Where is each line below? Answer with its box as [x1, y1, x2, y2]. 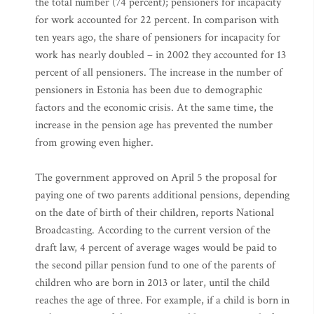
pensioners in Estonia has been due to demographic [35, 83, 262, 97]
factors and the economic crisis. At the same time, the [35, 100, 273, 115]
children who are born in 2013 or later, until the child [35, 275, 270, 290]
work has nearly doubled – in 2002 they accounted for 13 [35, 48, 286, 62]
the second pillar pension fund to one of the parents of [35, 258, 275, 273]
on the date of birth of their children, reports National [35, 205, 274, 220]
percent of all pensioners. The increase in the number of [35, 65, 282, 80]
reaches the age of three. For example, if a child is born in [35, 293, 289, 308]
